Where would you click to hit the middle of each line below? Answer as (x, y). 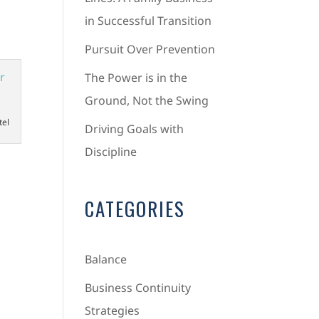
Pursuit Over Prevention (150, 49)
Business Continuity (138, 288)
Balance (106, 259)
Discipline (111, 152)
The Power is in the (136, 78)
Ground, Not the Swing (147, 100)
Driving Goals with (135, 129)
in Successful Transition (148, 21)
